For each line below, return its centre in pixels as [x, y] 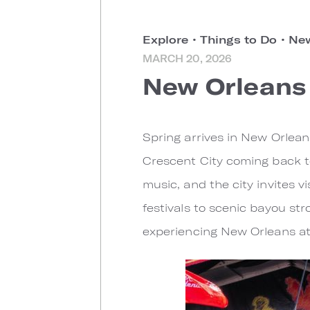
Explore [167, 39]
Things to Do [238, 39]
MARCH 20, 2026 [187, 58]
